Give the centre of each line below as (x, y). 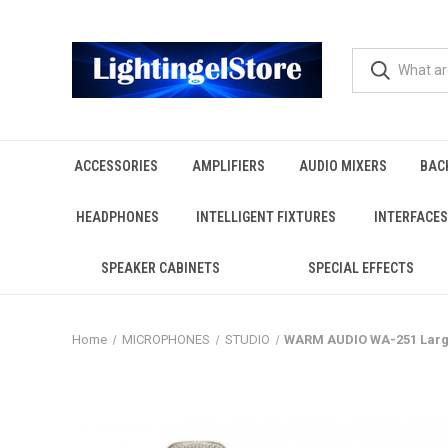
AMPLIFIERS (228, 166)
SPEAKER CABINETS (160, 268)
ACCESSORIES (115, 166)
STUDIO (247, 339)
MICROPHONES (165, 339)
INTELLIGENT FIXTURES (266, 217)
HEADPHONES (117, 217)
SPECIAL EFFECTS (360, 268)
